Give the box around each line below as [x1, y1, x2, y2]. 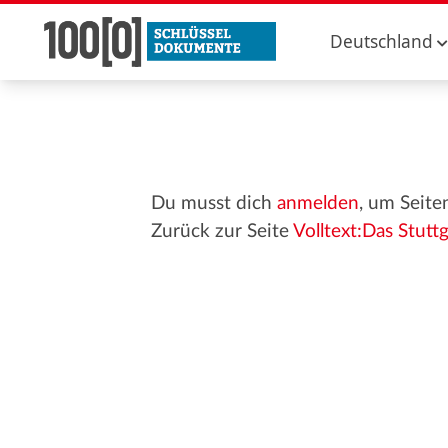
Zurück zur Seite [150, 222, 293, 241]
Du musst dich [150, 194, 277, 213]
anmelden [276, 194, 359, 213]
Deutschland [330, 30, 434, 53]
